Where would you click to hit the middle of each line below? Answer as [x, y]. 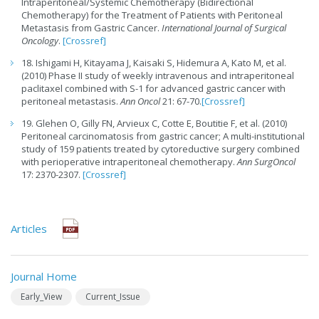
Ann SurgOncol [266, 162]
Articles [29, 229]
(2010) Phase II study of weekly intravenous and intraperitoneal [158, 76]
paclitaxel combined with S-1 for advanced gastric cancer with [153, 89]
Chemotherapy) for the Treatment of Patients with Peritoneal [152, 15]
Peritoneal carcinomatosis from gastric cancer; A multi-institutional [163, 136]
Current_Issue [113, 297]
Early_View [41, 297]
